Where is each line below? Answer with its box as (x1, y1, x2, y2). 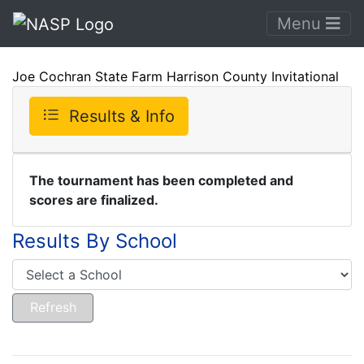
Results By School (12, 228, 177, 253)
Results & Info (69, 106, 175, 126)
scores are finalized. (29, 191, 158, 208)
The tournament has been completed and (29, 171, 293, 188)
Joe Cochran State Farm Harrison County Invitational (12, 67, 339, 84)
